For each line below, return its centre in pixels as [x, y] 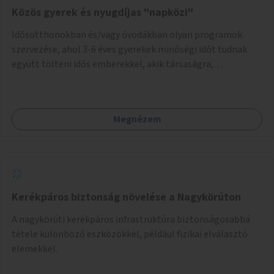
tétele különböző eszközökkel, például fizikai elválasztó [130, 234]
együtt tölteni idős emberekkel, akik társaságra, [113, 64]
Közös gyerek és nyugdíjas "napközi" [102, 12]
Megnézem [137, 119]
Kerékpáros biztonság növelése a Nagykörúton [126, 197]
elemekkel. [35, 249]
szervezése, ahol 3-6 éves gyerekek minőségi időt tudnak [129, 49]
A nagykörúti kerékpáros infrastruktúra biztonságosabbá [131, 219]
